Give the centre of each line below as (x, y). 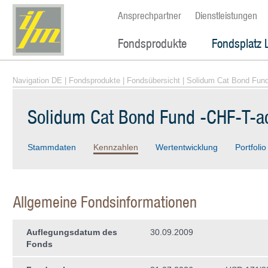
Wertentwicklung (187, 147)
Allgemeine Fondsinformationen (105, 202)
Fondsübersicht (153, 80)
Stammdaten (52, 147)
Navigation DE (37, 80)
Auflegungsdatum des (72, 232)
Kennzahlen (116, 147)
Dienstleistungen (226, 16)
